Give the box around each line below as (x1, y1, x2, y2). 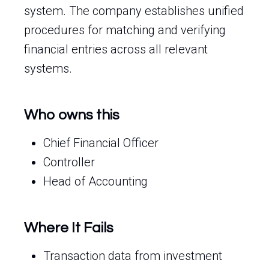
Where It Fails (24, 220, 113, 235)
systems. (24, 61, 72, 76)
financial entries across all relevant (24, 42, 208, 56)
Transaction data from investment (43, 249, 222, 263)
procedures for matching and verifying (24, 23, 226, 37)
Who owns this (24, 107, 119, 122)
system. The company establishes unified (24, 4, 244, 18)
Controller (43, 155, 95, 169)
